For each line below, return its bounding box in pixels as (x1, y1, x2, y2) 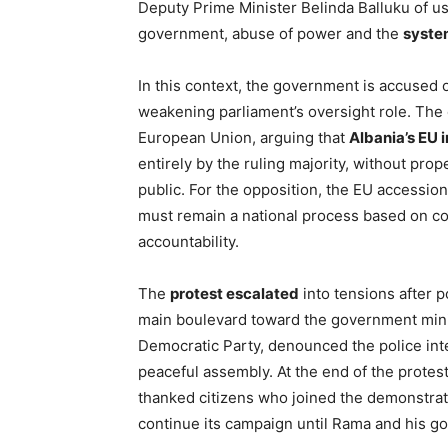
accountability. (138, 232, 239, 251)
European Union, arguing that (138, 128, 349, 147)
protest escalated (170, 284, 299, 303)
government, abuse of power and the (138, 24, 403, 43)
